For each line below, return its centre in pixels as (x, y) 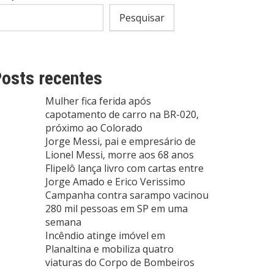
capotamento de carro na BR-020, (122, 115)
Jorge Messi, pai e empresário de (120, 142)
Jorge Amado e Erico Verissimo (115, 182)
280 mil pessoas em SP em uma (117, 209)
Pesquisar (142, 18)
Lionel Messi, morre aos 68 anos (120, 155)
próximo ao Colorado (94, 128)
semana (63, 222)
